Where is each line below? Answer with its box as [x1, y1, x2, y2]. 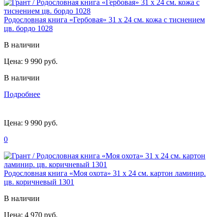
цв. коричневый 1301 [4, 177, 74, 186]
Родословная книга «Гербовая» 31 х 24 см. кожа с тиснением [4, 15, 205, 24]
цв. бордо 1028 [4, 24, 53, 32]
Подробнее [4, 90, 40, 98]
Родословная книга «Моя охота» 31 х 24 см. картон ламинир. [4, 169, 206, 177]
